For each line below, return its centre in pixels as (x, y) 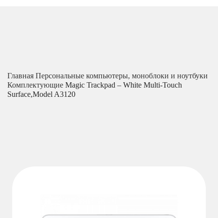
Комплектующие (36, 85)
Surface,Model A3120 (41, 94)
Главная (21, 75)
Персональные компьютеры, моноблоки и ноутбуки (122, 75)
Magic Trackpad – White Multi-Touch (124, 85)
